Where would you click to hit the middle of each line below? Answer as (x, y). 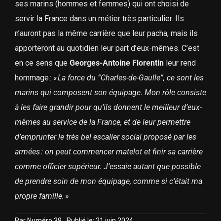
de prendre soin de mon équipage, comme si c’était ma (108, 182)
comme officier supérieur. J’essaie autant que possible (108, 167)
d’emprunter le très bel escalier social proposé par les (105, 137)
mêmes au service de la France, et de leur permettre (102, 122)
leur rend (180, 63)
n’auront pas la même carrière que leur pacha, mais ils (106, 34)
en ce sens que (41, 63)
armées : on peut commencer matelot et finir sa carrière (109, 152)
